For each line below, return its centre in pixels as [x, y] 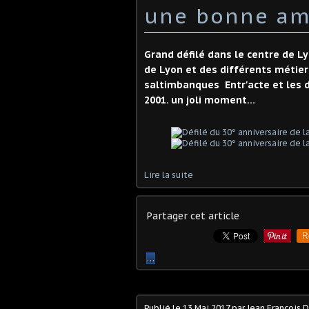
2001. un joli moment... [200, 100]
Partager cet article [193, 216]
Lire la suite [169, 175]
